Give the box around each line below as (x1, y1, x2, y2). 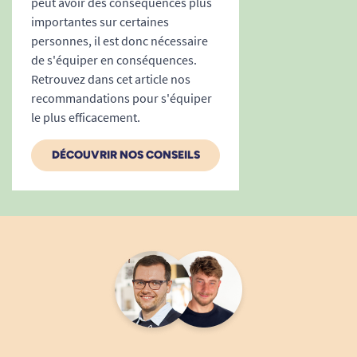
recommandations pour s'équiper (31, 89, 212, 106)
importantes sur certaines (31, 13, 169, 29)
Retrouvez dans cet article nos (31, 70, 190, 87)
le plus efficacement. (31, 108, 140, 125)
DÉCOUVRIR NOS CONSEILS (51, 147, 200, 162)
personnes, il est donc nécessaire (31, 32, 208, 49)
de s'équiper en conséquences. (31, 51, 197, 68)
